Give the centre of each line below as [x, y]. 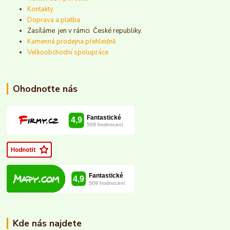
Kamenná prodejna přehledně [72, 42]
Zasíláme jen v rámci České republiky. [86, 31]
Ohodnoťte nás [45, 89]
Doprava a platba [54, 20]
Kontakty [41, 9]
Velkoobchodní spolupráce [68, 53]
